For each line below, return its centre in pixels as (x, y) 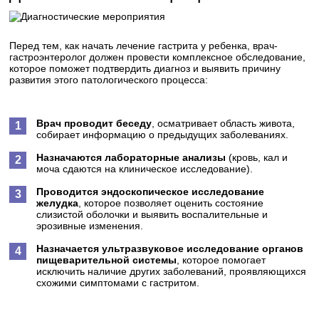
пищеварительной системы (107, 260)
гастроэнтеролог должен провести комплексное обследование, (158, 57)
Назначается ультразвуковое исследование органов (170, 249)
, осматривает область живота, (224, 123)
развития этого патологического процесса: (109, 80)
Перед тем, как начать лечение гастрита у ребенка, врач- (144, 46)
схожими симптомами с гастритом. (118, 283)
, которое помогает (221, 260)
